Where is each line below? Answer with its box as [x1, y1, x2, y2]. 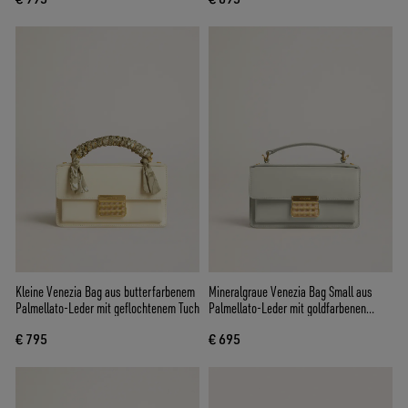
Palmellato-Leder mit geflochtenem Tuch [15, 298, 199, 317]
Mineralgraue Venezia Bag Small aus [209, 281, 372, 301]
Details [209, 314, 240, 333]
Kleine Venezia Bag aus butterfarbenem [15, 281, 195, 301]
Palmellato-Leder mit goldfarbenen [209, 298, 366, 317]
